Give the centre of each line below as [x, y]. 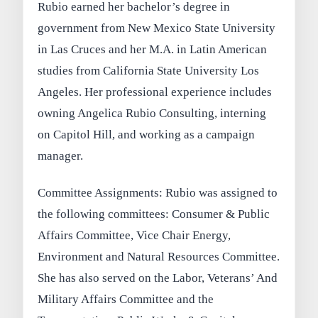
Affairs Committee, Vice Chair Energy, [135, 236]
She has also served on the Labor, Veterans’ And [158, 278]
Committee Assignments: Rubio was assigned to [158, 193]
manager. [61, 156]
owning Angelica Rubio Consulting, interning [152, 114]
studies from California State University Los [149, 71]
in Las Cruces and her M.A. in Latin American [153, 50]
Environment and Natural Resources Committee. [159, 257]
